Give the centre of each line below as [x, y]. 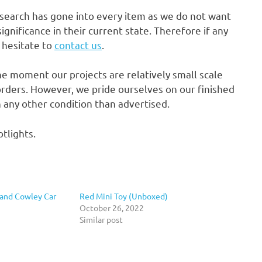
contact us [78, 44]
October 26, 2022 [111, 208]
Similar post [101, 220]
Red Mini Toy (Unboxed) [123, 196]
